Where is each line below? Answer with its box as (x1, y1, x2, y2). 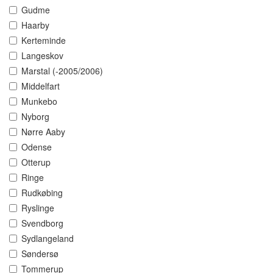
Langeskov (21, 49, 63, 62)
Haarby (21, 19, 49, 32)
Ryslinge (21, 202, 54, 214)
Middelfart (21, 80, 60, 93)
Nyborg (21, 110, 49, 123)
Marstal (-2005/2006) (21, 65, 103, 77)
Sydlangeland (21, 232, 74, 245)
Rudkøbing (21, 186, 63, 199)
